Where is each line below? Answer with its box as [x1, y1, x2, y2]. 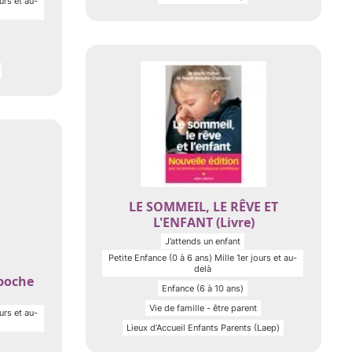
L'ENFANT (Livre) [152, 214, 255, 231]
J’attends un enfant [165, 236, 240, 247]
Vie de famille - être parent [148, 302, 257, 313]
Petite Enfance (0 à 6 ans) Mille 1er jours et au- [108, 252, 297, 263]
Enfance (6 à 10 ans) [162, 283, 244, 294]
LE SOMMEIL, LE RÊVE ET [129, 198, 278, 215]
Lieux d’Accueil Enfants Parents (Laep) [126, 322, 280, 333]
